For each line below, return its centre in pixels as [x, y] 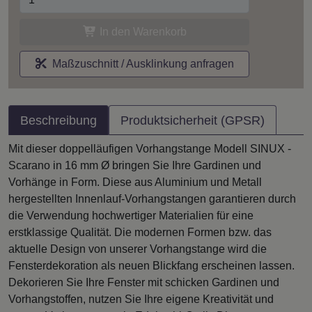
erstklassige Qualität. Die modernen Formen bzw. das [140, 232]
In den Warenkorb [141, 31]
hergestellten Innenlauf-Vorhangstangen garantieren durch [152, 198]
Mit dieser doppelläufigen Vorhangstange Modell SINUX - [150, 148]
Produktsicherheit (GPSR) [193, 120]
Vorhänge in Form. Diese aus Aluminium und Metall [135, 182]
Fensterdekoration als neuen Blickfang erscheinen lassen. [151, 265]
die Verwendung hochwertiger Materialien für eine [131, 215]
